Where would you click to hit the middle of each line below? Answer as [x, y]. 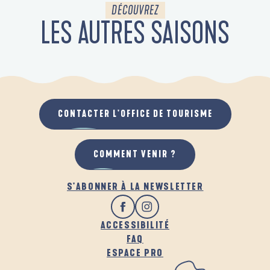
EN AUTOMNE [57, 69]
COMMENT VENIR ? [135, 155]
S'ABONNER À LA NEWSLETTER [135, 187]
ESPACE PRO [135, 253]
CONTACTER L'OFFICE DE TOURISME [135, 114]
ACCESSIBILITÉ [135, 225]
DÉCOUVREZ [135, 11]
